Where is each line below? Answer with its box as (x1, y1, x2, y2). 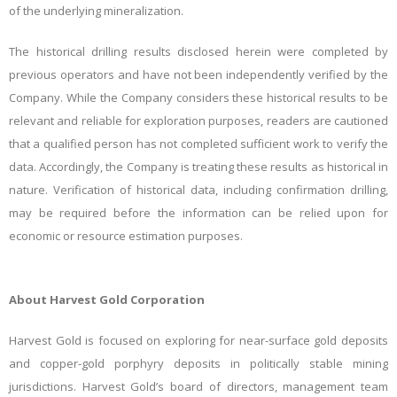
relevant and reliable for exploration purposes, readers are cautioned (9, 113, 388, 129)
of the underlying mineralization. (9, 3, 183, 19)
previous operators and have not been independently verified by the (9, 66, 388, 83)
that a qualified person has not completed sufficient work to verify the (9, 136, 388, 152)
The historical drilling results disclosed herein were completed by (9, 43, 388, 60)
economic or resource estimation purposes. (9, 228, 243, 245)
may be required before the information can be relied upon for (9, 205, 388, 222)
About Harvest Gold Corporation (9, 292, 205, 308)
